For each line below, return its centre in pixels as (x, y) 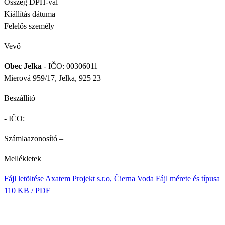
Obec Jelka (23, 66)
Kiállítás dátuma (30, 14)
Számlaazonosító (31, 138)
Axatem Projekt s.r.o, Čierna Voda (99, 178)
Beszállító (20, 98)
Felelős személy (29, 26)
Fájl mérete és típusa (188, 178)
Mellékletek (23, 158)
